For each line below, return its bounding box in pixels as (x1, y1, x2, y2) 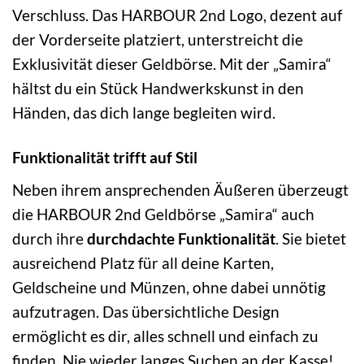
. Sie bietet (275, 228, 346, 248)
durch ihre (12, 228, 87, 248)
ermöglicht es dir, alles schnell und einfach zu (12, 326, 318, 345)
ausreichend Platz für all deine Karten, (12, 253, 274, 272)
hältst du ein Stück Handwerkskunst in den (12, 78, 304, 97)
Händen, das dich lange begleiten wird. (12, 102, 275, 122)
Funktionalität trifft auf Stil (12, 147, 197, 167)
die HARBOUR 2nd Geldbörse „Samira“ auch (12, 204, 314, 223)
